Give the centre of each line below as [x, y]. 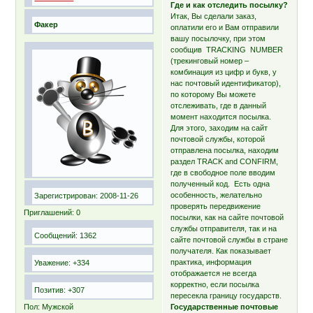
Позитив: [50, 290]
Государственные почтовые [225, 306]
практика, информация [211, 262]
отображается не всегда [214, 273]
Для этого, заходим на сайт [219, 128]
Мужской [57, 306]
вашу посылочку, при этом [218, 38]
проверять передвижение [216, 206]
